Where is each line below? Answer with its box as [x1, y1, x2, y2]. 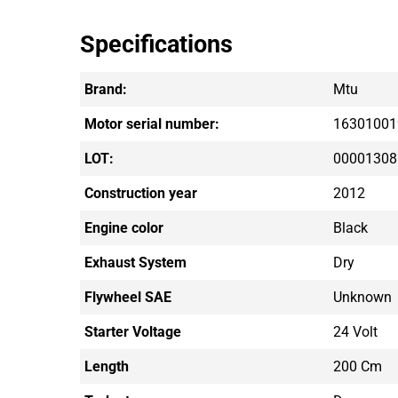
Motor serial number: [84, 115, 219, 132]
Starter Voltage [84, 322, 181, 340]
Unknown [332, 288, 392, 306]
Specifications [80, 29, 233, 59]
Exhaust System [84, 253, 187, 271]
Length [84, 357, 129, 375]
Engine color [84, 219, 163, 236]
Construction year [84, 184, 197, 202]
